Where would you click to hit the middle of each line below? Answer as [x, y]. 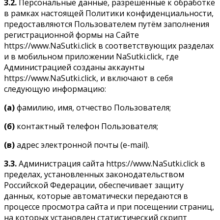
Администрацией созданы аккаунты [74, 67]
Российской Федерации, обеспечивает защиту [94, 185]
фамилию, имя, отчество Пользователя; [93, 107]
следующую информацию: [55, 89]
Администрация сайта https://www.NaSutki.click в [111, 163]
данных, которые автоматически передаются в [96, 196]
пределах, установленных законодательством [94, 174]
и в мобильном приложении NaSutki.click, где [91, 56]
